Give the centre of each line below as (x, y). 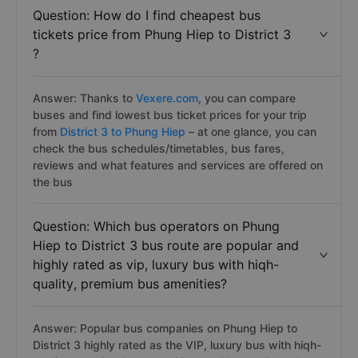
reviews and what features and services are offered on (178, 165)
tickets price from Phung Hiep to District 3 (162, 34)
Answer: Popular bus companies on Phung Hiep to (165, 328)
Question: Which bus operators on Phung (156, 226)
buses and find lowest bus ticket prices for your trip (170, 115)
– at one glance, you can (253, 131)
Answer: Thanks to (83, 98)
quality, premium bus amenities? (130, 284)
